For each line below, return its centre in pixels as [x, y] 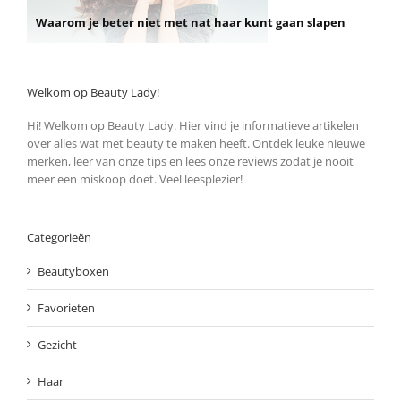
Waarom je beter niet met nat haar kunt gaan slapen [191, 22]
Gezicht [57, 344]
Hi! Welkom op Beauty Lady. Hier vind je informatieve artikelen [193, 126]
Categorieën [59, 238]
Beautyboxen [73, 271]
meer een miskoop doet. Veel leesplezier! [135, 179]
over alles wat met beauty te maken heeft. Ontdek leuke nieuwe [196, 144]
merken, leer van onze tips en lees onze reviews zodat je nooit [190, 162]
